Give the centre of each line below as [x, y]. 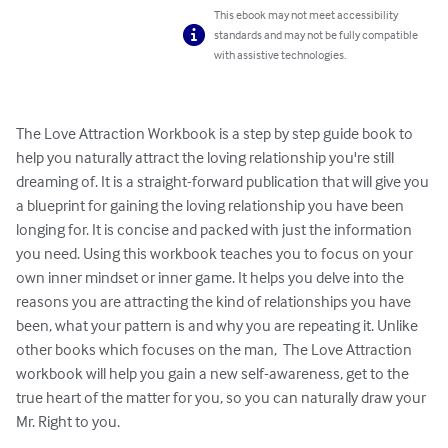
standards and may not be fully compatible [316, 35]
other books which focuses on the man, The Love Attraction [215, 349]
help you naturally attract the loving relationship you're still [206, 157]
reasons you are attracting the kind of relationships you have [215, 301]
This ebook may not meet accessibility [306, 15]
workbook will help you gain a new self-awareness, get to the [214, 373]
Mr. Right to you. [68, 421]
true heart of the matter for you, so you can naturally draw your [222, 397]
